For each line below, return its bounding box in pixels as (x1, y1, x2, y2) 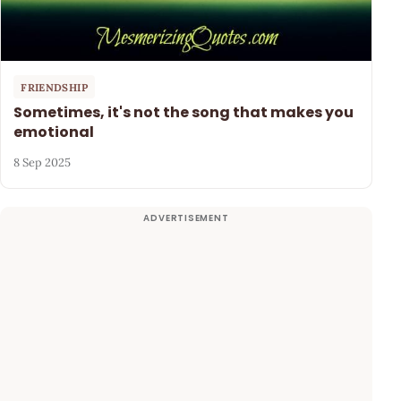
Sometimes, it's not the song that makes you (13, 102, 354, 124)
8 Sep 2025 (13, 154, 72, 170)
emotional (13, 122, 95, 143)
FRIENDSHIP (21, 80, 88, 94)
